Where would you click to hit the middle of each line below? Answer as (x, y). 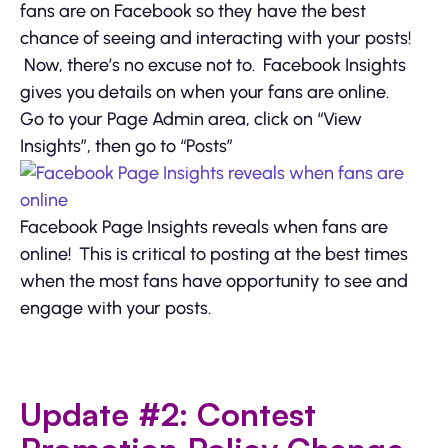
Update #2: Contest (168, 413)
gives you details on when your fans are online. (204, 91)
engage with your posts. (115, 307)
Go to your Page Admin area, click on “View (191, 118)
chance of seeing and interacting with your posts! (215, 37)
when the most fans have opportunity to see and (214, 280)
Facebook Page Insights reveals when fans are (204, 226)
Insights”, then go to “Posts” (126, 145)
